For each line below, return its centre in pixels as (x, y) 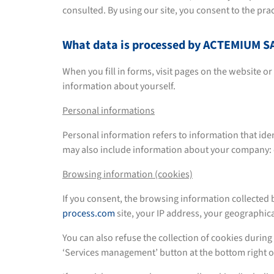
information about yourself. (119, 86)
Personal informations (109, 111)
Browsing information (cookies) (128, 174)
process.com (89, 213)
